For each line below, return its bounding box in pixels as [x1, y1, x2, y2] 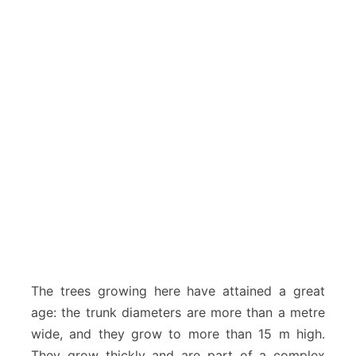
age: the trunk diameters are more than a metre [31, 304, 325, 321]
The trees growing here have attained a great [31, 283, 325, 300]
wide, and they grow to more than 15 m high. [31, 326, 325, 342]
